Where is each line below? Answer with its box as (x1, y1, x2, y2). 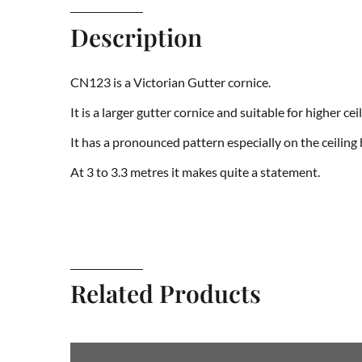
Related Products (70, 276, 261, 309)
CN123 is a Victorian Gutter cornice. (70, 74, 271, 90)
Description (70, 20, 202, 53)
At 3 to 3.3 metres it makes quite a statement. (70, 163, 320, 179)
